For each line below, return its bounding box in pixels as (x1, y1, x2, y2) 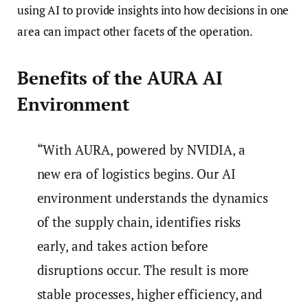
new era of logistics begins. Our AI (36, 164, 236, 182)
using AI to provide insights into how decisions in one (17, 1, 289, 18)
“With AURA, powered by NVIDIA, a (36, 140, 245, 158)
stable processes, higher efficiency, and (36, 285, 263, 302)
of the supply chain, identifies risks (36, 212, 241, 230)
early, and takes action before (36, 236, 208, 254)
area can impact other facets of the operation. (17, 23, 254, 39)
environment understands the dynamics (36, 188, 268, 206)
